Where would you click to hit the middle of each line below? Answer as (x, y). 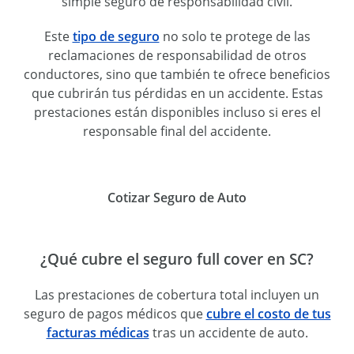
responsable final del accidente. (177, 132)
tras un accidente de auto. (228, 333)
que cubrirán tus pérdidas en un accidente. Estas (177, 94)
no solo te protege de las (235, 37)
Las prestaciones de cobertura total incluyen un (177, 295)
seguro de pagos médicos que (115, 314)
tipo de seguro (116, 37)
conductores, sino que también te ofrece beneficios (177, 75)
